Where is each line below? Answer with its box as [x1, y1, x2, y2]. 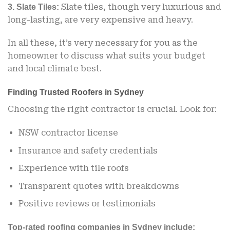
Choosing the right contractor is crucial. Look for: [8, 104, 217, 114]
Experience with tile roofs [18, 163, 129, 174]
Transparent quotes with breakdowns [18, 181, 179, 191]
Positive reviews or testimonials [18, 199, 156, 209]
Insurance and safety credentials [18, 145, 158, 156]
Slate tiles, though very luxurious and [61, 2, 221, 12]
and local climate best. [8, 64, 102, 74]
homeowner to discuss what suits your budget [8, 51, 205, 61]
